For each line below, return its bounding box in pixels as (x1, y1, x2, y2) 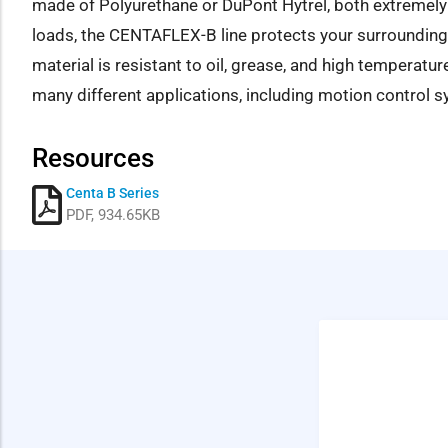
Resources (32, 142, 154, 173)
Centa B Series (66, 184, 159, 201)
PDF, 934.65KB (66, 205, 160, 224)
